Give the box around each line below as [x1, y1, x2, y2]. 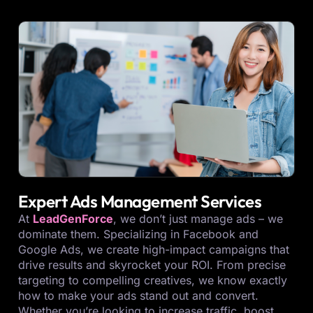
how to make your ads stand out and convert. [18, 289, 259, 303]
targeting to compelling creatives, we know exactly [18, 273, 287, 288]
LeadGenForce [33, 212, 113, 226]
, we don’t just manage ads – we [113, 212, 283, 226]
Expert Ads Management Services [18, 191, 261, 212]
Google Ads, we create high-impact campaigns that [18, 242, 289, 257]
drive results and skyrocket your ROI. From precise [18, 258, 286, 272]
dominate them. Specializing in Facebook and [18, 227, 259, 242]
